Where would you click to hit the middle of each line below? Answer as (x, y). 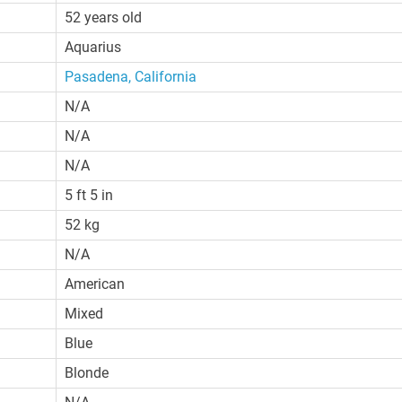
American (95, 284)
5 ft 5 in (89, 195)
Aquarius (93, 47)
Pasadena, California (131, 76)
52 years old (104, 17)
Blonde (87, 372)
